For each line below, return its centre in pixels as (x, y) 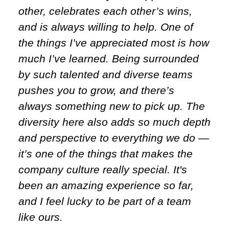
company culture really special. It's (103, 169)
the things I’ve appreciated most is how (114, 42)
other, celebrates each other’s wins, (105, 11)
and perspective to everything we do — (114, 138)
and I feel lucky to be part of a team (105, 201)
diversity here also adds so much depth (114, 122)
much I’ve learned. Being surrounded (109, 58)
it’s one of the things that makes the (106, 153)
